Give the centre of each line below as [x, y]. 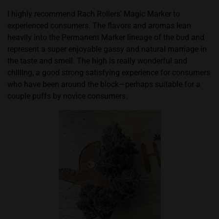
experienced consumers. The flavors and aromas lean [99, 26]
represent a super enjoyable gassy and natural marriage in [107, 49]
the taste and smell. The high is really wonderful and [97, 61]
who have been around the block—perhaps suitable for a [104, 84]
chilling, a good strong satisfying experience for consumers [109, 73]
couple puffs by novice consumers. [68, 96]
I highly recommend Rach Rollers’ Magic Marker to [94, 14]
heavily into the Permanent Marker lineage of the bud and [106, 37]
